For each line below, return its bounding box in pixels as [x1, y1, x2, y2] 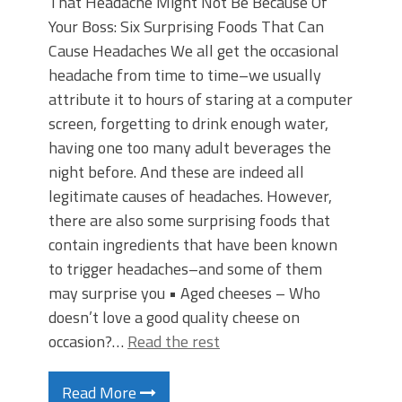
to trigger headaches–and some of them [48, 257, 322, 281]
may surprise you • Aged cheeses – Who [48, 281, 320, 305]
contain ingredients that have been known [48, 232, 337, 257]
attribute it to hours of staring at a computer [48, 87, 353, 111]
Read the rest [127, 329, 220, 354]
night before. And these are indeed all [48, 160, 304, 184]
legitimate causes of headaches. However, [48, 184, 332, 208]
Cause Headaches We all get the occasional [48, 39, 339, 63]
